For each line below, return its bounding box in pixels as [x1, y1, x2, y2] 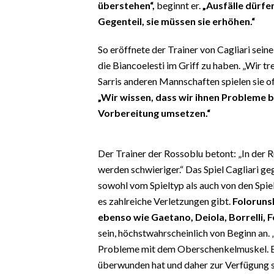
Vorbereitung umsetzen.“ [98, 106, 210, 119]
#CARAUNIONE [12, 30, 71, 40]
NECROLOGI [12, 205, 57, 215]
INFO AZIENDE [12, 147, 68, 157]
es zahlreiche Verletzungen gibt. [98, 194, 232, 207]
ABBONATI [12, 167, 53, 177]
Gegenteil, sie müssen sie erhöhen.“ [98, 15, 255, 27]
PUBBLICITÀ [12, 223, 57, 233]
